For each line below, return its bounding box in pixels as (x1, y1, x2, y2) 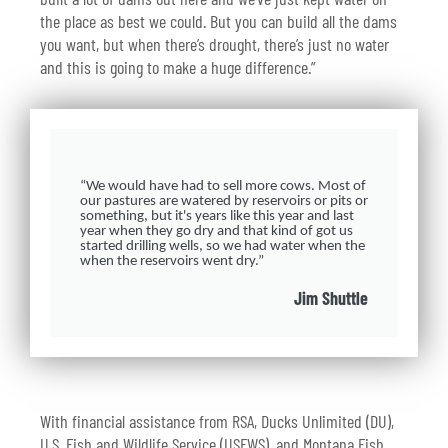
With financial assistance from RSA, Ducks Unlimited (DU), (40, 410, 394, 433)
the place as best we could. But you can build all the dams (40, 10, 397, 33)
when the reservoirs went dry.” (80, 254, 264, 270)
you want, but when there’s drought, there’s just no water (40, 33, 389, 56)
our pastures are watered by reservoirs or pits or (80, 194, 368, 210)
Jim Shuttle (294, 287, 368, 310)
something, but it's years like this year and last (80, 209, 354, 225)
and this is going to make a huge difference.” (40, 56, 316, 79)
